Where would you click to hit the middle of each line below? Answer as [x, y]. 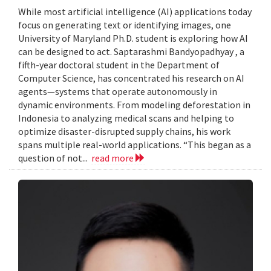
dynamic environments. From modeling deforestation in [134, 104]
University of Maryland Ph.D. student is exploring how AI [133, 38]
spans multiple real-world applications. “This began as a [135, 144]
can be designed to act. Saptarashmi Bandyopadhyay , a [131, 51]
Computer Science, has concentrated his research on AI [131, 78]
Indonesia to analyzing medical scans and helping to [126, 118]
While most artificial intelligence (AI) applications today [135, 11]
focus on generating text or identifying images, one [125, 24]
